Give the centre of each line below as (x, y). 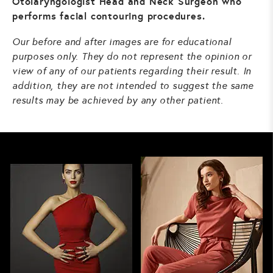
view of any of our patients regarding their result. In (132, 71)
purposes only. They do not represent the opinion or (132, 56)
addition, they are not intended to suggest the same (133, 85)
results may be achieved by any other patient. (118, 100)
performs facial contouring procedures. (109, 16)
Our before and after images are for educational (122, 41)
